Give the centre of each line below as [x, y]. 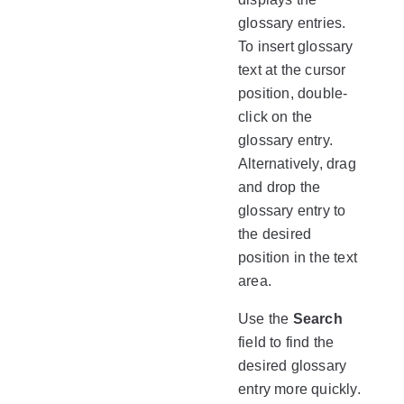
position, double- [293, 93]
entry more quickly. [299, 389]
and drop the [280, 187]
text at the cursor [292, 70]
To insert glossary [296, 46]
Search [317, 319]
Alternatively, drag [297, 164]
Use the [266, 319]
